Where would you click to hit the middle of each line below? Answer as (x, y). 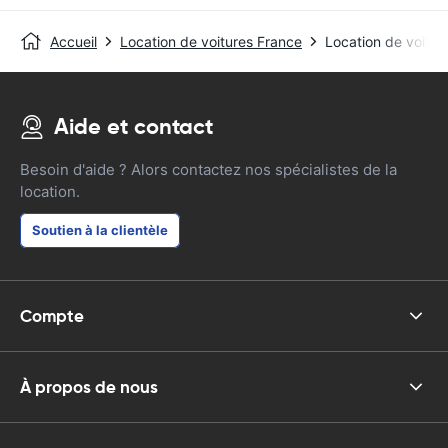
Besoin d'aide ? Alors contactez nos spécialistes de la (208, 169)
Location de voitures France (211, 41)
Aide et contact (133, 126)
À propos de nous (89, 386)
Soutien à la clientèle (100, 230)
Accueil (73, 41)
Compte (52, 315)
